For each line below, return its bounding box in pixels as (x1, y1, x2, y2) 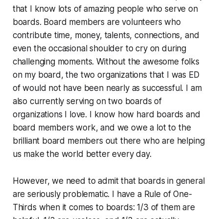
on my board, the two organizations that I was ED (12, 69, 199, 80)
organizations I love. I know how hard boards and (12, 109, 200, 119)
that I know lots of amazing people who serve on (12, 3, 198, 14)
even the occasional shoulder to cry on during (12, 43, 187, 53)
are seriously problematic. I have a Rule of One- (12, 189, 192, 199)
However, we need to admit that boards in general (12, 175, 205, 186)
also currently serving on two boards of (12, 96, 162, 106)
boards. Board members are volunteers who (12, 17, 181, 27)
